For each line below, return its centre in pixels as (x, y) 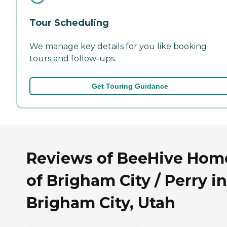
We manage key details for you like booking (118, 46)
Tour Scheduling (69, 23)
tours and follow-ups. (73, 58)
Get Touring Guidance (130, 86)
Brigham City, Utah (101, 203)
